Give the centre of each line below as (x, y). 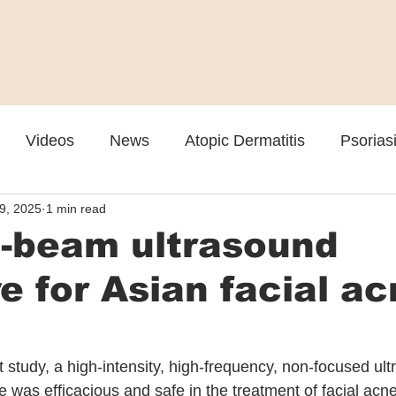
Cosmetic (53, 211)
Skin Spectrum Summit (301, 211)
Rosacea (153, 211)
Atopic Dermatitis (245, 140)
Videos (50, 140)
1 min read (76, 208)
